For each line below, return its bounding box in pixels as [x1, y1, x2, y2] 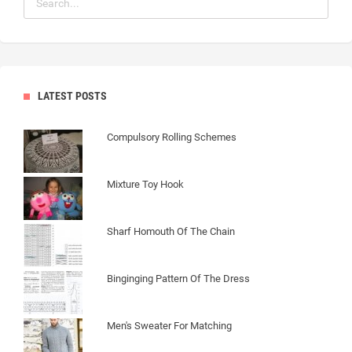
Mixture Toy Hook [107, 178, 184, 190]
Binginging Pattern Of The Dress [107, 272, 250, 284]
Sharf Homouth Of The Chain [107, 225, 235, 237]
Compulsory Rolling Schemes [107, 130, 236, 143]
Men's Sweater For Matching [107, 319, 232, 332]
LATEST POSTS [38, 89, 107, 102]
